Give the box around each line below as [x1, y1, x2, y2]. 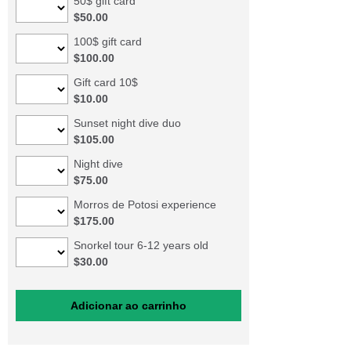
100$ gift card [73, 35, 142, 48]
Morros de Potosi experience [73, 198, 216, 211]
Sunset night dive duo [73, 117, 181, 129]
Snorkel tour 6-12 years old [73, 239, 208, 251]
